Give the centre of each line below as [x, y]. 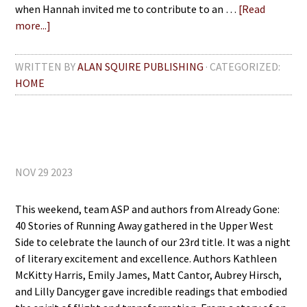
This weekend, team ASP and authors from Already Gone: [148, 209]
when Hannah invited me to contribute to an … [127, 9]
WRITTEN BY [47, 66]
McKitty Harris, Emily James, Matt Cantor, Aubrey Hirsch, [149, 275]
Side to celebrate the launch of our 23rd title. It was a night [153, 242]
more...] [33, 25]
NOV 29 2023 [44, 172]
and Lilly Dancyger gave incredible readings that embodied [151, 291]
